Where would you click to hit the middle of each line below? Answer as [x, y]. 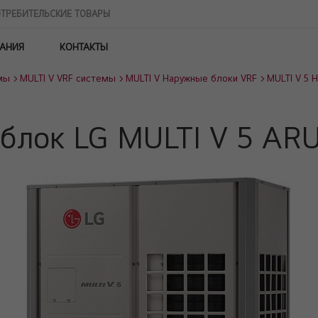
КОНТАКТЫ [84, 47]
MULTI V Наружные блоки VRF [191, 78]
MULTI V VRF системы [68, 78]
